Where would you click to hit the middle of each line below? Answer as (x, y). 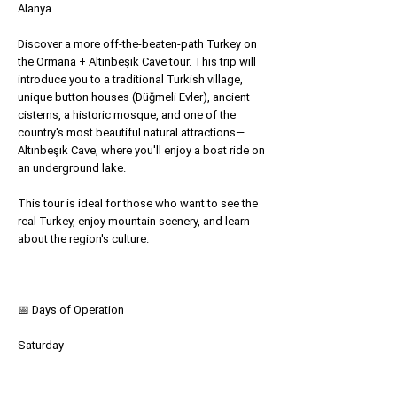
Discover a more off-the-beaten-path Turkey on (137, 44)
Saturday (41, 345)
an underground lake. (72, 168)
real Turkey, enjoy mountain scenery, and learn (134, 221)
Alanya (35, 8)
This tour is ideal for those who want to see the (138, 203)
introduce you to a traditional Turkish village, (130, 79)
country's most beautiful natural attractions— (131, 132)
